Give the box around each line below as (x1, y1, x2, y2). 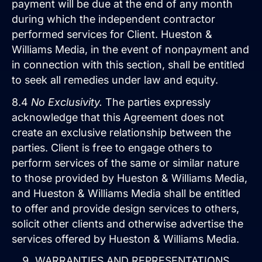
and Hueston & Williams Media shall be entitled (12, 187, 240, 199)
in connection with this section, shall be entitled (12, 58, 244, 71)
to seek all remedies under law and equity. (12, 74, 218, 86)
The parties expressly (105, 95, 211, 108)
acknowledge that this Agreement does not (12, 111, 224, 123)
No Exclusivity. (31, 95, 105, 108)
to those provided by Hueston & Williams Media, (12, 171, 247, 184)
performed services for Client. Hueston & (12, 28, 212, 40)
